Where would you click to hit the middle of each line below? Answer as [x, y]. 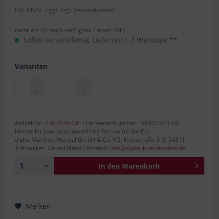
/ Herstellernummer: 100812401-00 [129, 123]
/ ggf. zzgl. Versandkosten [80, 10]
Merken [38, 206]
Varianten [31, 66]
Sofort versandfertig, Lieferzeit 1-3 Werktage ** [99, 40]
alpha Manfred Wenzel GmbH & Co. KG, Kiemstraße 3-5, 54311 [100, 139]
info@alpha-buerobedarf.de [148, 148]
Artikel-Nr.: [30, 123]
